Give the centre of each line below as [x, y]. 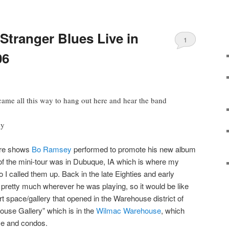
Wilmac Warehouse [129, 210]
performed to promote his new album [134, 149]
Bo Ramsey [52, 149]
